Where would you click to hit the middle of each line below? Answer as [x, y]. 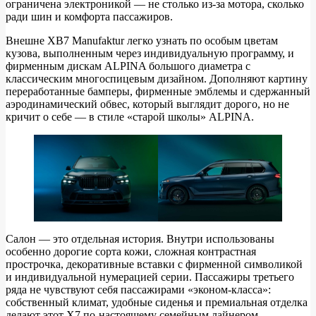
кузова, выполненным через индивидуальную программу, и [150, 53]
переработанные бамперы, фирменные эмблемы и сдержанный [158, 91]
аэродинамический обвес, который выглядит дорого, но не [147, 104]
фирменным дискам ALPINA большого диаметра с [128, 66]
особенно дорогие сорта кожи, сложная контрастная [131, 252]
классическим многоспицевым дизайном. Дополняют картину [157, 78]
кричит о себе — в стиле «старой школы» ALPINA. [130, 116]
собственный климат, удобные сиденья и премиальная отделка [157, 303]
